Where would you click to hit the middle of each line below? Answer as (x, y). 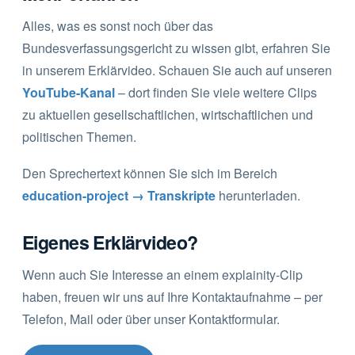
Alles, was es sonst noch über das (118, 25)
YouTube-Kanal (69, 92)
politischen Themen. (79, 136)
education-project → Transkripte (119, 195)
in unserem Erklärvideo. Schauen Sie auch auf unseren (177, 70)
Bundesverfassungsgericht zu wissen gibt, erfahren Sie (176, 48)
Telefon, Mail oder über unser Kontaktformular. (151, 319)
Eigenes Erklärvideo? (110, 242)
